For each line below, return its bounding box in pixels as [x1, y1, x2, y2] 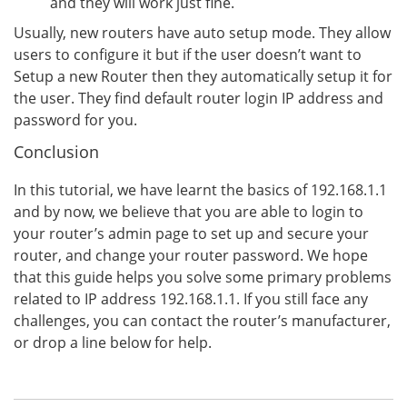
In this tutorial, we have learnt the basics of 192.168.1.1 [14, 180, 387, 200]
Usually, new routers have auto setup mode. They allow [14, 23, 391, 43]
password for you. [14, 110, 137, 130]
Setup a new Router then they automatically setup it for [14, 66, 392, 86]
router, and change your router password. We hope [14, 245, 368, 265]
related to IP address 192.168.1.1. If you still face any [14, 289, 368, 309]
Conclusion [14, 141, 99, 163]
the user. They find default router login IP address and [14, 88, 383, 108]
